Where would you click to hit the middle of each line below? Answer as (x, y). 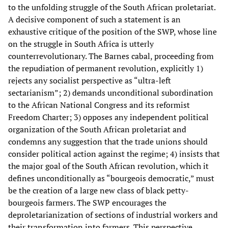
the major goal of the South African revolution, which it (108, 166)
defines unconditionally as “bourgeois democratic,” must (111, 178)
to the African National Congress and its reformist (99, 105)
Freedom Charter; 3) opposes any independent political (108, 117)
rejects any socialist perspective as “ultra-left (90, 80)
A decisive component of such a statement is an (94, 19)
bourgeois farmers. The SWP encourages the (87, 202)
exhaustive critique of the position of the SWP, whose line (112, 31)
